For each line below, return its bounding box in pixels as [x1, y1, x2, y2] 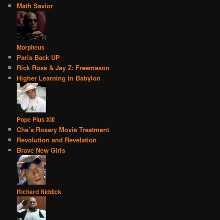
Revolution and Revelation [17, 135, 97, 144]
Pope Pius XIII [17, 114, 55, 124]
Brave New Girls [17, 145, 66, 155]
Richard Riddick [17, 187, 62, 196]
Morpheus [17, 42, 45, 52]
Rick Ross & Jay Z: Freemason [17, 62, 110, 72]
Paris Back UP [17, 52, 60, 62]
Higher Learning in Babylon [17, 73, 101, 82]
